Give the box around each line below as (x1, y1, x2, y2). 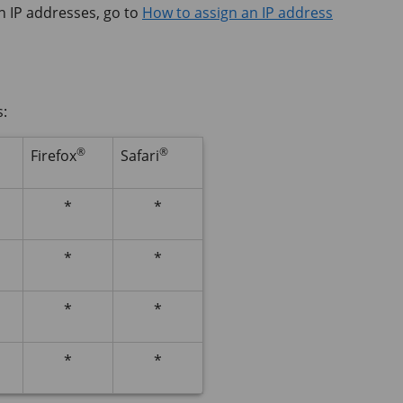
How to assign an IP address (142, 3, 333, 22)
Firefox (31, 146, 76, 166)
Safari (121, 146, 159, 166)
